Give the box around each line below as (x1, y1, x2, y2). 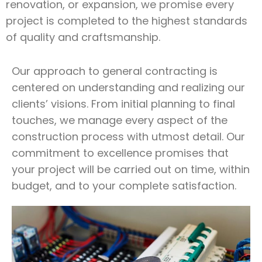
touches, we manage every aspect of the (12, 113, 227, 127)
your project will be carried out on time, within (12, 162, 250, 177)
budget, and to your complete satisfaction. (12, 178, 236, 193)
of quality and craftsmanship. (6, 30, 160, 44)
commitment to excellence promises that (12, 146, 229, 160)
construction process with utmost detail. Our (12, 129, 245, 144)
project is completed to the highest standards (6, 13, 247, 28)
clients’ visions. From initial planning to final (12, 96, 235, 111)
